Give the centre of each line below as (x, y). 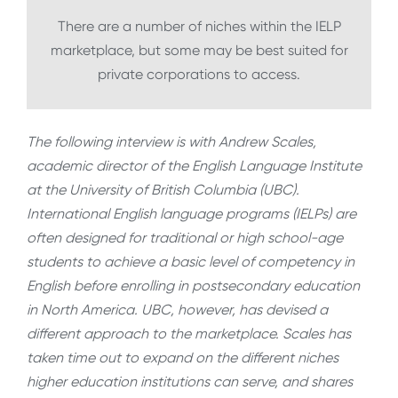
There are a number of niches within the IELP (199, 27)
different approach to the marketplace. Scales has (189, 333)
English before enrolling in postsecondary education (193, 285)
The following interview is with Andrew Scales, (171, 141)
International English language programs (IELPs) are (191, 213)
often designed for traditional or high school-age (185, 237)
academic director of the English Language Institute (194, 165)
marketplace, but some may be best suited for (199, 51)
